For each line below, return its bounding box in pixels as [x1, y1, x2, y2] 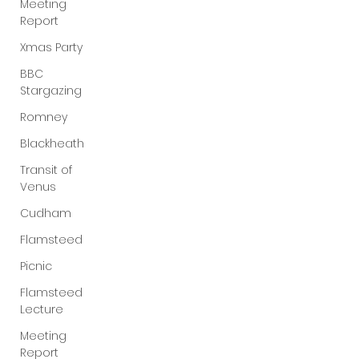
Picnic [20, 258, 52, 274]
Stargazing [20, 83, 82, 99]
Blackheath [20, 135, 84, 151]
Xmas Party [20, 39, 83, 55]
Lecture [20, 301, 63, 317]
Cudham [20, 205, 71, 221]
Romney [20, 109, 67, 125]
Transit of [20, 162, 72, 178]
